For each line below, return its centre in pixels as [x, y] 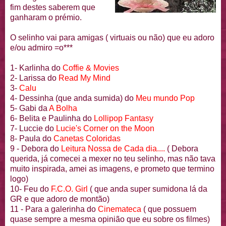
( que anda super [121, 189]
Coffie [73, 68]
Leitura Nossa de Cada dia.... [113, 149]
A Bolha [63, 108]
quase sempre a [40, 219]
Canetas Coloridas [87, 139]
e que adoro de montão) [66, 199]
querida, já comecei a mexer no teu [74, 159]
